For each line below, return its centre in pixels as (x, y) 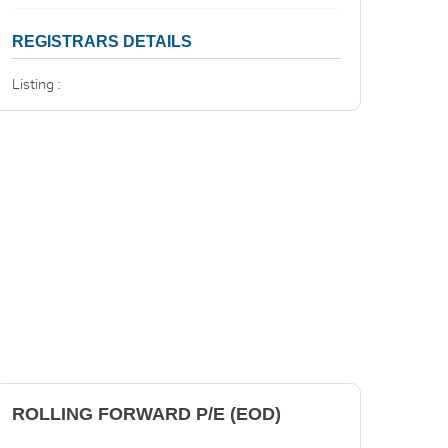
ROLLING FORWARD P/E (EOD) (146, 414)
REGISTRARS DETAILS (102, 41)
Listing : (38, 84)
